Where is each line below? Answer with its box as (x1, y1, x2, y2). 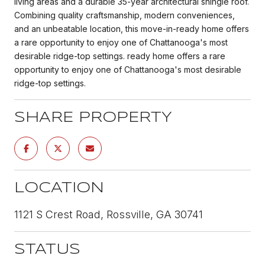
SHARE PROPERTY (14, 111, 172, 125)
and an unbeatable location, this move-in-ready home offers (14, 23, 249, 34)
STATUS (14, 243, 80, 257)
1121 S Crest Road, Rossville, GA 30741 (14, 208, 203, 221)
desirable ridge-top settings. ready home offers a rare (14, 50, 225, 61)
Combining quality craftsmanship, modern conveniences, (14, 9, 235, 20)
